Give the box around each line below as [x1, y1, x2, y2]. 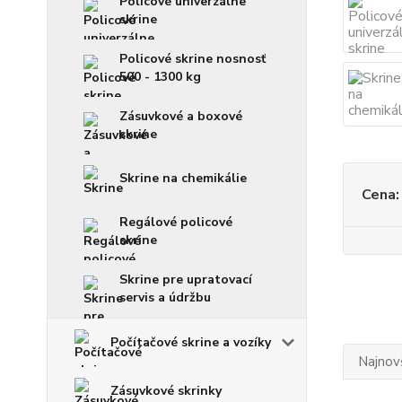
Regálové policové [119, 214, 232, 231]
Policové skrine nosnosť [119, 50, 266, 67]
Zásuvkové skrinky [110, 382, 222, 399]
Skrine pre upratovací [119, 271, 252, 288]
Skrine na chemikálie [119, 170, 247, 187]
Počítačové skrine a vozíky [110, 334, 271, 351]
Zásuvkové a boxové [119, 108, 242, 125]
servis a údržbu [119, 289, 211, 306]
